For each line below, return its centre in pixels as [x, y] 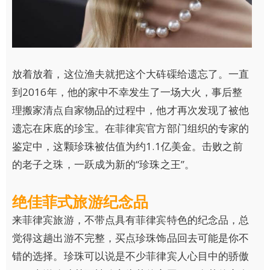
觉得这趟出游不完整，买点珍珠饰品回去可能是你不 [131, 238]
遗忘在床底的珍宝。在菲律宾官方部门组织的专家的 [131, 128]
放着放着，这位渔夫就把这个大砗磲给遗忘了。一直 [131, 74]
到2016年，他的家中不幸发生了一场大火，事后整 [127, 92]
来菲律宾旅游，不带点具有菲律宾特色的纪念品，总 [131, 220]
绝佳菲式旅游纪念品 [80, 202]
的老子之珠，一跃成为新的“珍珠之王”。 [103, 165]
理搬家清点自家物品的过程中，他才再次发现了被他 [131, 110]
